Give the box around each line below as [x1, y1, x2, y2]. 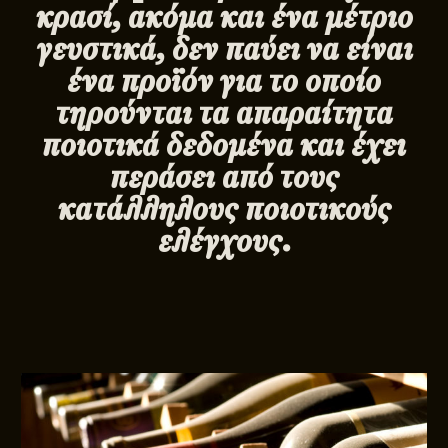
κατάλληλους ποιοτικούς [57, 187, 391, 228]
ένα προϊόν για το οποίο [67, 59, 381, 100]
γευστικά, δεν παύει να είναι [35, 27, 413, 68]
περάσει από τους [109, 155, 339, 196]
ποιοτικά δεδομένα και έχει [42, 123, 406, 164]
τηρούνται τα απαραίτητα [55, 91, 393, 132]
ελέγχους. [157, 219, 291, 260]
